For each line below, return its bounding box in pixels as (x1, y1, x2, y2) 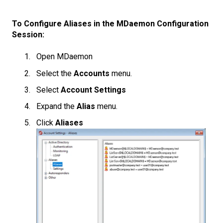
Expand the (36, 102, 77, 111)
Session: (12, 30, 44, 40)
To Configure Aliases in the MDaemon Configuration (12, 19, 209, 29)
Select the (36, 68, 74, 78)
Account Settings (61, 85, 126, 95)
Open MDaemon (36, 52, 93, 62)
